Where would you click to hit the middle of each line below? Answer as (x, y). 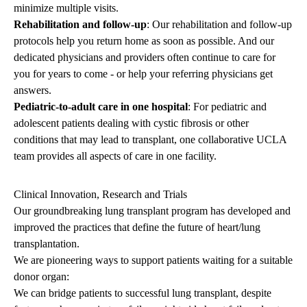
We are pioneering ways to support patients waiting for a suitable (153, 260)
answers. (33, 90)
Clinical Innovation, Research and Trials (100, 195)
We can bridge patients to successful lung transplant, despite (143, 293)
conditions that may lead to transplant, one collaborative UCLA (150, 140)
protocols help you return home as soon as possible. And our (144, 41)
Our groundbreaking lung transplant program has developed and (152, 211)
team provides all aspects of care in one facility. (115, 156)
